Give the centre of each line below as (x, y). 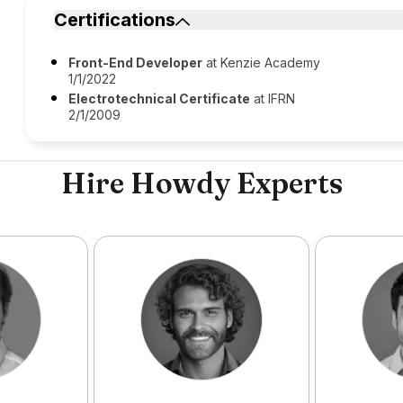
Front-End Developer (136, 63)
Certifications (115, 20)
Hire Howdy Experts (201, 183)
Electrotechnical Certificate (160, 99)
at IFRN (273, 99)
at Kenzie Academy (262, 63)
